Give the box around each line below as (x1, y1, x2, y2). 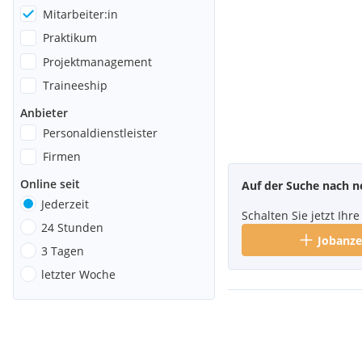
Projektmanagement (43, 53, 152, 69)
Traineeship (43, 78, 107, 93)
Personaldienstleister (43, 124, 158, 141)
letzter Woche (41, 266, 116, 282)
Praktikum (43, 30, 97, 45)
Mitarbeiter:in (43, 6, 118, 22)
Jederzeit (41, 196, 89, 212)
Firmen (43, 149, 81, 164)
